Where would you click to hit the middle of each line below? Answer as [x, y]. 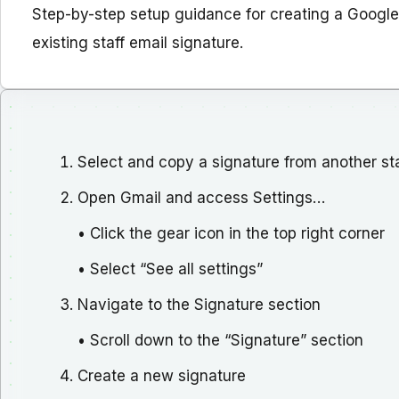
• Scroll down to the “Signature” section [220, 340]
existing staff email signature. [138, 43]
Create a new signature [162, 375]
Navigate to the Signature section [199, 304]
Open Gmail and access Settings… [201, 197]
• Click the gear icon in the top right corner [231, 233]
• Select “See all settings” [170, 269]
